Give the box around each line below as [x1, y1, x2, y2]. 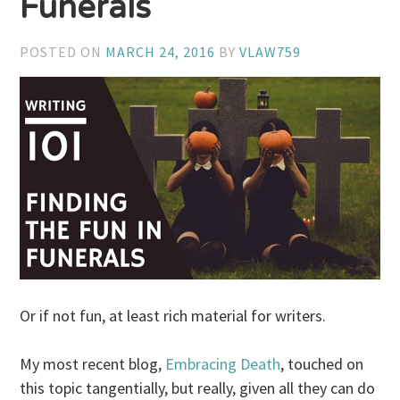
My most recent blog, [20, 354, 166, 375]
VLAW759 [239, 43, 302, 62]
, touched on [280, 354, 364, 375]
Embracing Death [165, 354, 281, 375]
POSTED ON [20, 43, 106, 62]
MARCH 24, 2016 [105, 43, 216, 62]
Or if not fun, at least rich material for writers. [20, 305, 327, 327]
